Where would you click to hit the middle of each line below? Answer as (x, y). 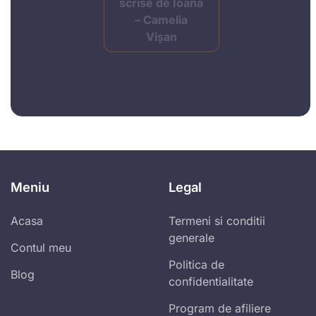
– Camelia (162, 20)
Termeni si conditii (217, 220)
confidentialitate (211, 281)
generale (192, 237)
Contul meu (41, 247)
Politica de (196, 264)
